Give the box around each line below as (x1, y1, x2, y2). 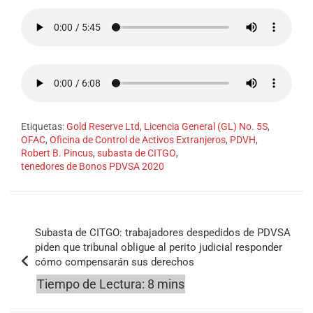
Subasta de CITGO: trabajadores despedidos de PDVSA (35, 226, 291, 240)
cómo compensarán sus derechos (35, 256, 194, 269)
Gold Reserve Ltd (66, 121, 140, 133)
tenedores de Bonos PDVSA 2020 (21, 161, 164, 173)
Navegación (10, 212, 101, 233)
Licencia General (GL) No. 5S (144, 121, 268, 133)
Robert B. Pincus (21, 147, 93, 159)
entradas (10, 256, 78, 277)
